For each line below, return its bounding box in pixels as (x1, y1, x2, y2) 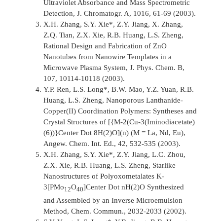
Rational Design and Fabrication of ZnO (43, 41, 167, 50)
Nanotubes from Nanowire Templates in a (43, 52, 172, 61)
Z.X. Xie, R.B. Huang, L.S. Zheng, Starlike (43, 161, 176, 169)
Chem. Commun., (71, 207, 126, 215)
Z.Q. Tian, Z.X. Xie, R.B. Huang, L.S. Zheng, (43, 31, 184, 39)
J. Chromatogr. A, (77, 9, 132, 17)
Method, (43, 207, 72, 215)
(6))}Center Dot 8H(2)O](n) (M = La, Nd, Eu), (43, 128, 186, 137)
